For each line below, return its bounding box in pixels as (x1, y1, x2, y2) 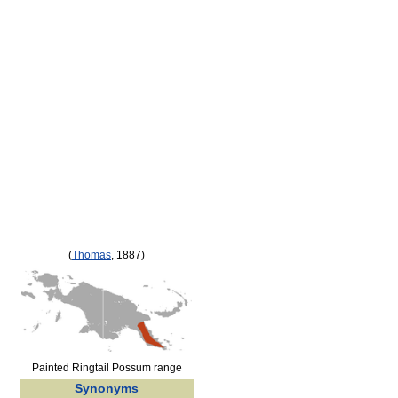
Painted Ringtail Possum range (31, 362, 182, 374)
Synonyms (75, 381, 139, 395)
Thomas (72, 249, 111, 260)
